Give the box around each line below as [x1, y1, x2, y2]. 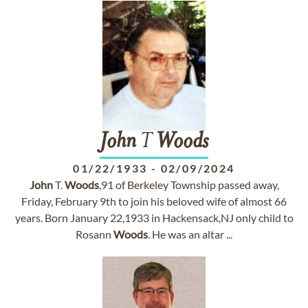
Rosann [76, 228, 113, 241]
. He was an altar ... [148, 228, 232, 241]
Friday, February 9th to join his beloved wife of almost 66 [21, 195, 287, 208]
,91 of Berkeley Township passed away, [98, 178, 279, 191]
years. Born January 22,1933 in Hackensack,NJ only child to [14, 211, 294, 224]
